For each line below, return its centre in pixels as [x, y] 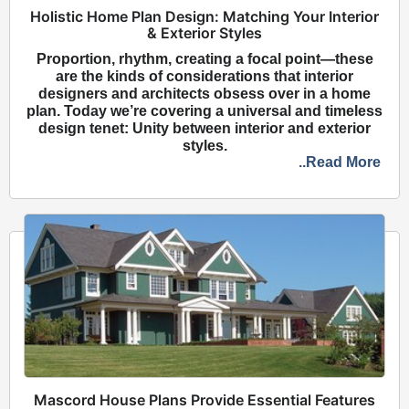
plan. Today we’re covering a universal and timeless [204, 111]
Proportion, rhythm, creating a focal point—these [204, 59]
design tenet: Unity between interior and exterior [204, 129]
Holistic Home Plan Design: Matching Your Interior [204, 17]
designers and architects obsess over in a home [204, 94]
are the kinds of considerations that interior [204, 77]
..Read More [340, 163]
